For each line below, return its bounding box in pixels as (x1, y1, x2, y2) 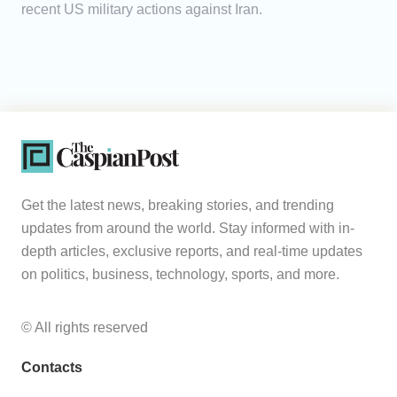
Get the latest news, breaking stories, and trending (21, 198, 334, 214)
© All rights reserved (21, 320, 148, 336)
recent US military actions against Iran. (21, 2, 262, 18)
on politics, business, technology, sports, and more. (21, 267, 339, 283)
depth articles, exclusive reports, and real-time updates (21, 244, 362, 260)
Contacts (21, 360, 82, 376)
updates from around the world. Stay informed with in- (21, 221, 354, 237)
